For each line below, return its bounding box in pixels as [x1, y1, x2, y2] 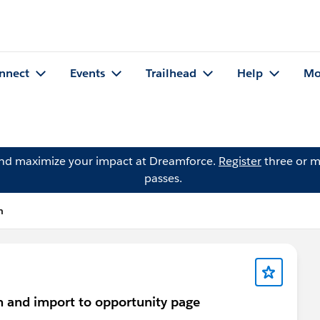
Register [219, 154, 261, 169]
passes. [144, 171, 182, 186]
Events [70, 66, 105, 81]
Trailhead [146, 66, 196, 81]
